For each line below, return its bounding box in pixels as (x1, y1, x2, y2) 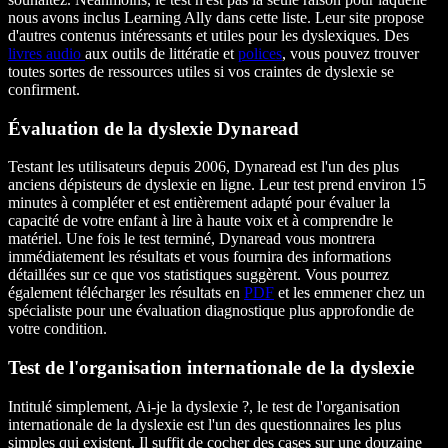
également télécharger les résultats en (8, 284, 244, 302)
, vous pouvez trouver (282, 44, 419, 62)
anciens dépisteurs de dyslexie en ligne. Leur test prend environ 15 (8, 176, 426, 194)
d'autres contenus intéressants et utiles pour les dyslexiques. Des (8, 26, 409, 44)
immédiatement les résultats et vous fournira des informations (8, 248, 391, 266)
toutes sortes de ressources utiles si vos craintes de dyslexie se (8, 62, 394, 80)
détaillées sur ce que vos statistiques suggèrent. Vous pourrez (8, 266, 389, 284)
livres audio (8, 44, 85, 62)
